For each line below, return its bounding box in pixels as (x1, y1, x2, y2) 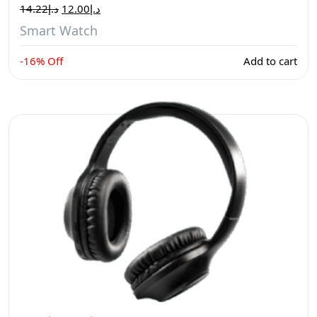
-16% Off (20, 54, 63, 68)
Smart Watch (20, 22, 98, 39)
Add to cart (243, 54, 297, 68)
